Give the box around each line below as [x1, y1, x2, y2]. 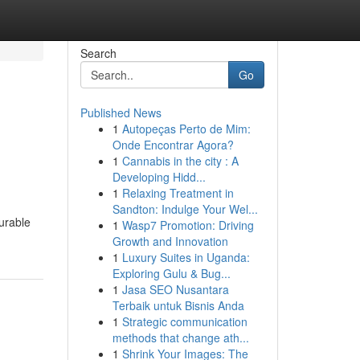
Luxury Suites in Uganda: [121, 249, 250, 265]
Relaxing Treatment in [121, 185, 234, 201]
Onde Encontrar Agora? [112, 137, 234, 153]
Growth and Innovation [112, 233, 228, 249]
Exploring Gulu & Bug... [112, 265, 231, 281]
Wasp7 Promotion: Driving [121, 217, 254, 233]
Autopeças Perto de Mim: [121, 121, 251, 137]
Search [80, 45, 117, 61]
